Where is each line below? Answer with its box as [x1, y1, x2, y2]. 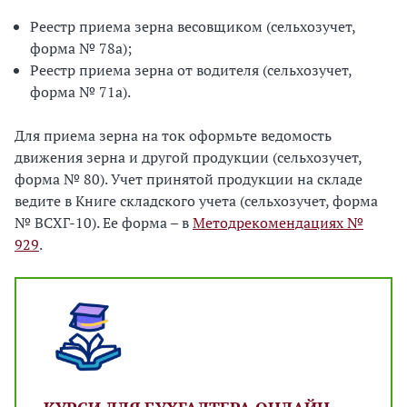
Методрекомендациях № [193, 213, 363, 233]
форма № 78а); [30, 38, 132, 58]
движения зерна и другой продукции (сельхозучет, [15, 147, 362, 167]
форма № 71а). [30, 82, 131, 102]
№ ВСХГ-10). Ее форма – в [15, 213, 193, 233]
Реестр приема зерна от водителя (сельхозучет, [30, 60, 352, 80]
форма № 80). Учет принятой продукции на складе [15, 169, 362, 189]
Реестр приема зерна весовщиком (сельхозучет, [30, 16, 355, 36]
